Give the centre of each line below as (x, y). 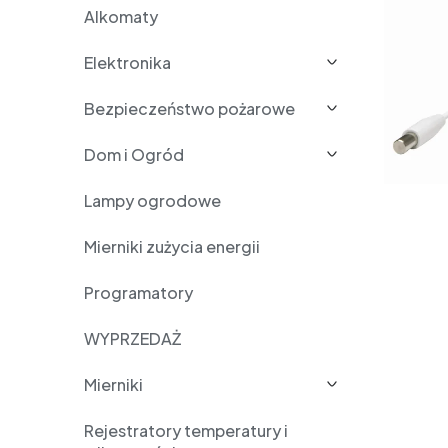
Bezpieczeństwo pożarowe (189, 108)
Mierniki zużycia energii (172, 246)
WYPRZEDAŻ (132, 338)
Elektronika (127, 62)
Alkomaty (121, 16)
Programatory (138, 292)
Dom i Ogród (134, 154)
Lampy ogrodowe (152, 200)
